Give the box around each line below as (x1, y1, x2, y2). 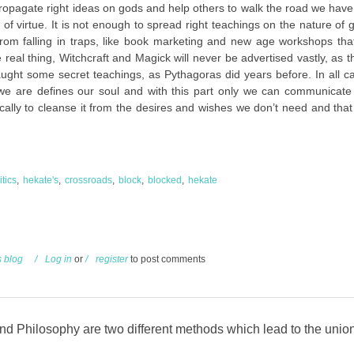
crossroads (65, 174, 112, 186)
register (96, 254, 128, 265)
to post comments (128, 254, 205, 265)
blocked (148, 174, 182, 186)
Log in (45, 254, 72, 265)
